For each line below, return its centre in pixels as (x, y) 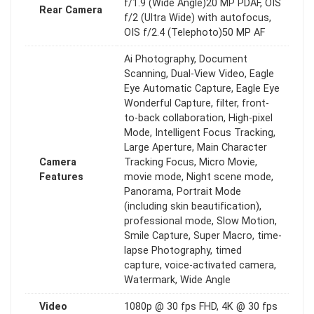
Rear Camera (71, 10)
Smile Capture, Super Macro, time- (203, 235)
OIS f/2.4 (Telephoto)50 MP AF (194, 32)
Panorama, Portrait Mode (183, 191)
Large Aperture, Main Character (196, 147)
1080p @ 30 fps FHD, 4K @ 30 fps (201, 306)
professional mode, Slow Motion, (200, 221)
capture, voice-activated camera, (200, 265)
